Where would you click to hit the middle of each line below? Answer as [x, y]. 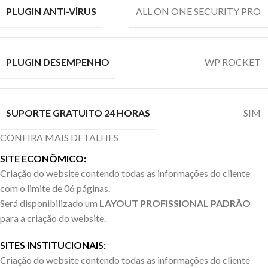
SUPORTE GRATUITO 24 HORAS [78, 112]
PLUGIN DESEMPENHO [58, 62]
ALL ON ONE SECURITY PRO [198, 11]
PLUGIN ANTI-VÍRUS [51, 11]
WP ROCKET [233, 62]
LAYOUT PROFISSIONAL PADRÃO [175, 203]
